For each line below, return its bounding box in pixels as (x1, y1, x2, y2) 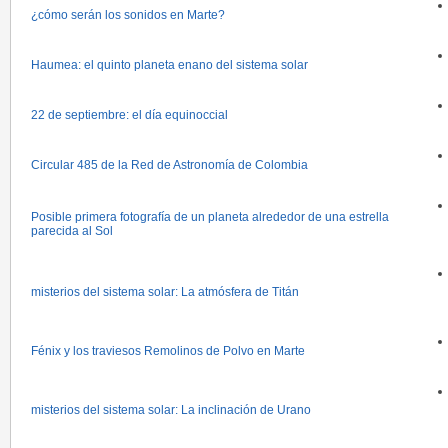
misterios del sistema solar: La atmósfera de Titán (31, 285, 299, 299)
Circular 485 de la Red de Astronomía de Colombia (31, 158, 308, 172)
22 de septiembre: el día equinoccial (31, 108, 228, 122)
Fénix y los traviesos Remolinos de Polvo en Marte (31, 344, 305, 358)
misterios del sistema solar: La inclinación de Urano (31, 403, 311, 417)
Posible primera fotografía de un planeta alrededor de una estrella (31, 210, 389, 224)
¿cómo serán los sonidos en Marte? (31, 8, 225, 22)
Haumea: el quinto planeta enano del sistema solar (31, 58, 308, 72)
